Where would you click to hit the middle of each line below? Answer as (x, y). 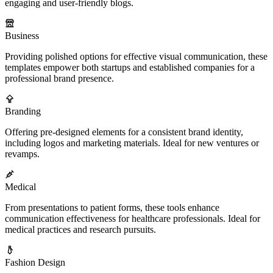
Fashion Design (35, 263)
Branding (23, 112)
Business (22, 36)
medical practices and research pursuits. (80, 230)
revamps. (22, 154)
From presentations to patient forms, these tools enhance (112, 208)
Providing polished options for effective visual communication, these (136, 57)
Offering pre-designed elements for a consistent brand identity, (124, 132)
